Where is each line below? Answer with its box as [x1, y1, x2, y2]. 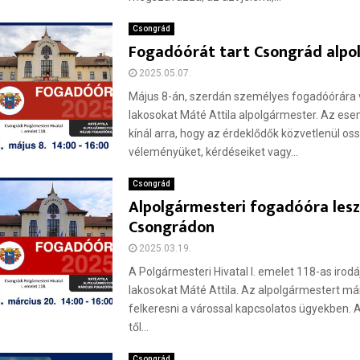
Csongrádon [129, 214, 215, 241]
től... [129, 321, 149, 333]
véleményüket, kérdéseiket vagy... [129, 145, 299, 158]
